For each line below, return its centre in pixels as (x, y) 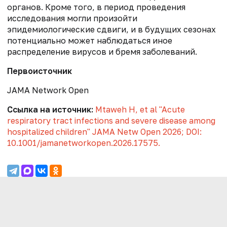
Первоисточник (40, 71)
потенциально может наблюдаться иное (90, 41)
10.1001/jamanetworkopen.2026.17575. (84, 143)
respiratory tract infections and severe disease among (111, 121)
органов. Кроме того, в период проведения (96, 7)
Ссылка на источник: (50, 110)
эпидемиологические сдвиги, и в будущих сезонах (111, 30)
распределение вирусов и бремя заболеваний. (102, 52)
